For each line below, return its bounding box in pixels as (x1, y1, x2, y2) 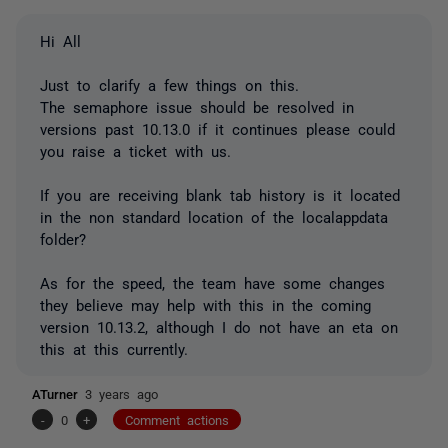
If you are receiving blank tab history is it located (40, 186, 400, 202)
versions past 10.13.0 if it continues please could (40, 120, 395, 136)
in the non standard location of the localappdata (40, 208, 388, 224)
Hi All (40, 32, 81, 48)
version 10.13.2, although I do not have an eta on (40, 318, 398, 334)
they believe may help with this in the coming (40, 296, 371, 312)
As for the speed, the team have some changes (40, 274, 385, 290)
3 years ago (85, 386, 158, 400)
